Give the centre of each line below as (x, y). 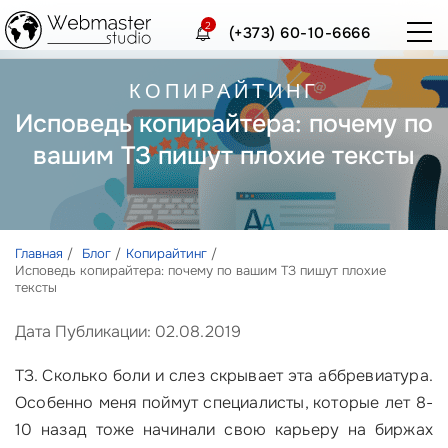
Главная (39, 253)
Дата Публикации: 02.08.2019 (128, 331)
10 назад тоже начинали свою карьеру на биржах (224, 429)
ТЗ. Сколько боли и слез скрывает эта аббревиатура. (224, 375)
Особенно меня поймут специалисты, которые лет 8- (224, 402)
